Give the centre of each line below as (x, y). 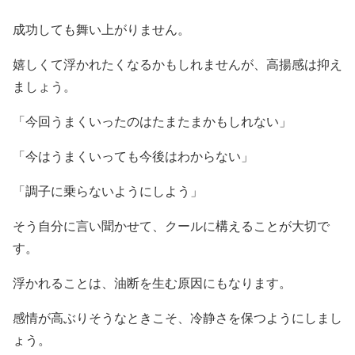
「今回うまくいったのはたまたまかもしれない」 (152, 121)
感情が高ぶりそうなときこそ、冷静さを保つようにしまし (177, 318)
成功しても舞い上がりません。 (101, 29)
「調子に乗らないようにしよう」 (108, 191)
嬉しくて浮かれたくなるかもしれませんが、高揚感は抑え (177, 64)
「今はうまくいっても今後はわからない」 (133, 156)
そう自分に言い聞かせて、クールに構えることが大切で (171, 226)
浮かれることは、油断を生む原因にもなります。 (152, 283)
